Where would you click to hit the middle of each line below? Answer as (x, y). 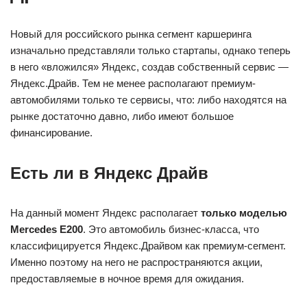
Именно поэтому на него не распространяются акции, (136, 262)
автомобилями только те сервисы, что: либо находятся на (148, 100)
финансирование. (51, 133)
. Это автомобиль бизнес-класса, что (171, 229)
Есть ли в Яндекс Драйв (109, 173)
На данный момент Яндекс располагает (106, 213)
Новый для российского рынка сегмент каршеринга (131, 34)
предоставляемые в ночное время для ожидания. (127, 279)
